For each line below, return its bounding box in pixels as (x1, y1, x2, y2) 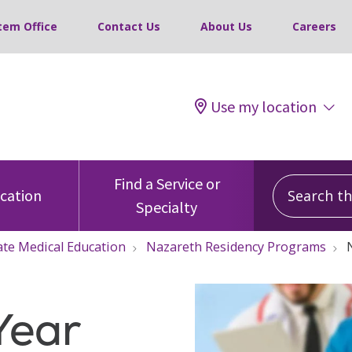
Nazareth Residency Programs (146, 238, 326, 255)
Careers (292, 19, 336, 34)
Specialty (136, 197, 197, 217)
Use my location (211, 97, 317, 116)
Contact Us (97, 19, 160, 34)
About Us (200, 19, 252, 34)
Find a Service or (113, 174, 220, 193)
